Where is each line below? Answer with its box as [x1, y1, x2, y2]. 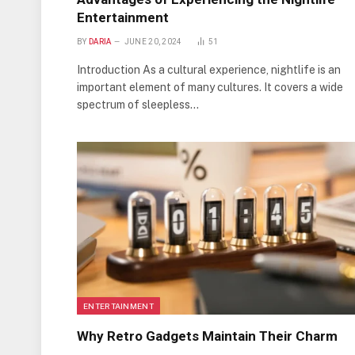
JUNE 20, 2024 [124, 36, 182, 46]
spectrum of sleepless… [77, 97, 199, 111]
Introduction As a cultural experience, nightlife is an [77, 63, 341, 76]
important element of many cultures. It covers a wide [77, 80, 343, 94]
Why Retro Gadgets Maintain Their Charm [77, 328, 338, 345]
